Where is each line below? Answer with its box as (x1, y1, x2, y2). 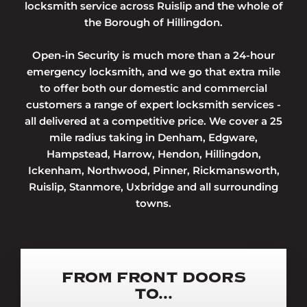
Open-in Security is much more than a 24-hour (32, 48, 275, 62)
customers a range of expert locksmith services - (26, 97, 281, 111)
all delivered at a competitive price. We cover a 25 (25, 114, 282, 127)
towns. (136, 196, 171, 210)
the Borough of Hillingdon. (84, 15, 223, 29)
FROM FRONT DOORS (61, 267, 246, 287)
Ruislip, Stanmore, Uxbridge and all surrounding (29, 180, 278, 193)
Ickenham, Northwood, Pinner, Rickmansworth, (27, 163, 280, 177)
